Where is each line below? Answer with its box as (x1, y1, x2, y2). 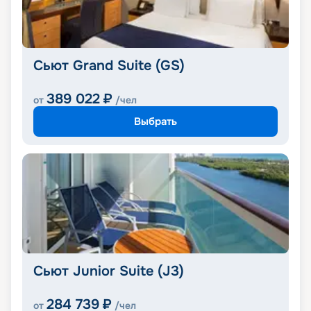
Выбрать (134, 114, 177, 128)
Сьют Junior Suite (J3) (33, 262, 184, 280)
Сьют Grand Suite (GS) (33, 57, 185, 75)
